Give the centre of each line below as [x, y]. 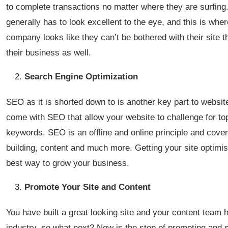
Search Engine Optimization [81, 77]
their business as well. [49, 53]
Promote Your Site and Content [88, 187]
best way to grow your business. [68, 163]
